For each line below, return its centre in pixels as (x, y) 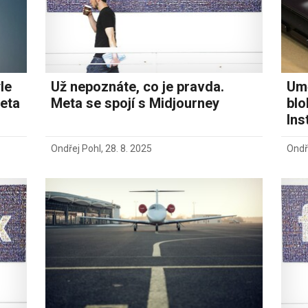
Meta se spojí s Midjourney (135, 103)
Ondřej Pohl (76, 149)
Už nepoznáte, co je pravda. (138, 87)
